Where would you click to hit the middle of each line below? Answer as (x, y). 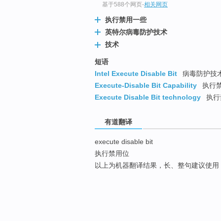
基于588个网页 (122, 5)
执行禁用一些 (126, 20)
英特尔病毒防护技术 (136, 32)
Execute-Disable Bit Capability (146, 85)
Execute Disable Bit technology (148, 97)
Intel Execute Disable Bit (136, 73)
